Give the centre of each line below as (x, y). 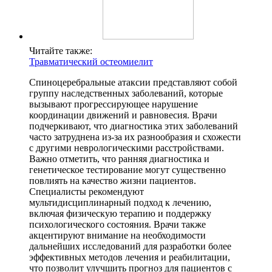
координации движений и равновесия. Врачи (123, 115)
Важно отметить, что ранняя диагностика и (119, 158)
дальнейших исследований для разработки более (130, 246)
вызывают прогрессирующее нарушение (114, 104)
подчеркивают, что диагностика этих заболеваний (134, 126)
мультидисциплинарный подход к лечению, (120, 202)
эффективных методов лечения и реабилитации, (130, 257)
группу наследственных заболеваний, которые (126, 93)
